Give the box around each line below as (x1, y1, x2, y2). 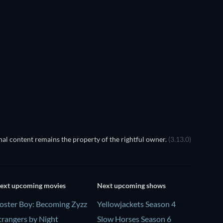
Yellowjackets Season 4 (97, 199, 176, 209)
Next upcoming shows (97, 181, 166, 190)
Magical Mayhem (5, 55, 58, 64)
